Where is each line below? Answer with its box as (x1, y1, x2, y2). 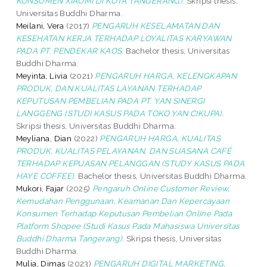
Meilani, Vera (15, 20, 64, 30)
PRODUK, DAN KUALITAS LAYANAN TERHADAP (15, 83, 201, 93)
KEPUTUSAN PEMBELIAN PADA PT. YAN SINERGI (15, 95, 205, 105)
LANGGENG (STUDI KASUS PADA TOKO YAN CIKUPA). (15, 108, 225, 118)
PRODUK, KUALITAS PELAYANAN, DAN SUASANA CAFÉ (15, 145, 232, 156)
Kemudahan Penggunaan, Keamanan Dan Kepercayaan (15, 195, 230, 206)
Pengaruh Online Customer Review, (92, 183, 230, 193)
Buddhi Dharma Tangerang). (15, 233, 125, 243)
